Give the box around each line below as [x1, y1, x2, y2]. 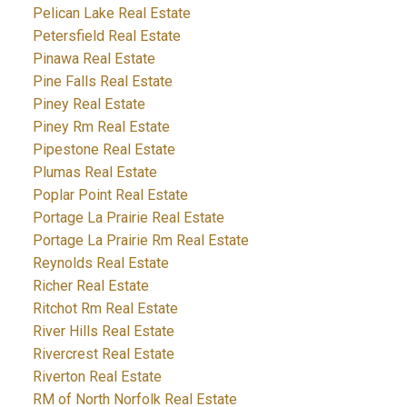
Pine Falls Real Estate [32, 73, 173, 91]
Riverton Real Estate [32, 368, 162, 386]
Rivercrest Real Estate [32, 345, 174, 363]
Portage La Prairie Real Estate [32, 209, 224, 227]
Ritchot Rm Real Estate [32, 300, 178, 318]
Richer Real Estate [32, 277, 149, 295]
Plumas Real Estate [32, 164, 157, 182]
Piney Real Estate [32, 95, 145, 114]
